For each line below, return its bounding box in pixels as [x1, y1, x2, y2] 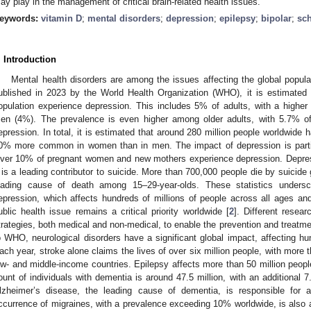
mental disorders [87, 12, 160, 24]
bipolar [261, 12, 292, 24]
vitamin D [41, 12, 82, 24]
